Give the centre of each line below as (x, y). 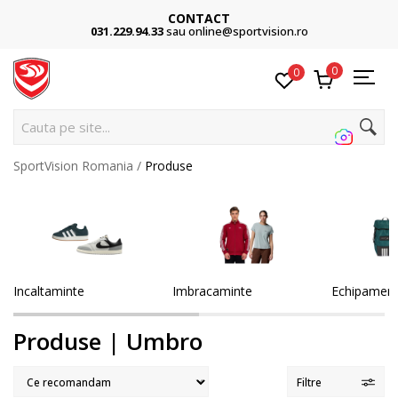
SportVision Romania (73, 166)
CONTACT (199, 18)
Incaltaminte (49, 291)
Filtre (309, 382)
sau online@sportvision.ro (237, 31)
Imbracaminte (212, 291)
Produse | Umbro (108, 341)
